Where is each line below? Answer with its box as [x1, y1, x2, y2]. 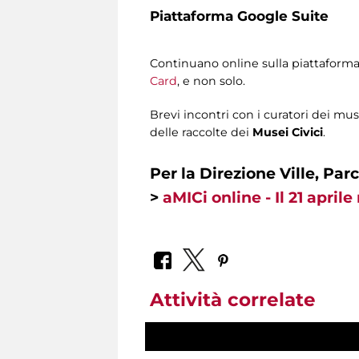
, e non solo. [177, 74, 245, 89]
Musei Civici [252, 125, 323, 140]
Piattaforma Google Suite [150, 8, 329, 24]
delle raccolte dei [150, 125, 252, 140]
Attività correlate [150, 288, 316, 311]
